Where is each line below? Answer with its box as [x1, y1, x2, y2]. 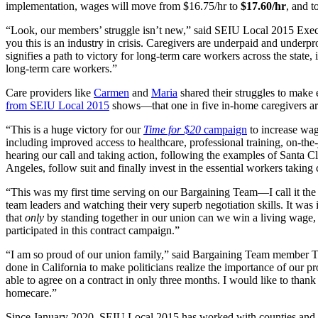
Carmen [94, 86, 129, 99]
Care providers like [6, 86, 94, 99]
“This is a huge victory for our [6, 123, 143, 136]
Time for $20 [143, 123, 201, 136]
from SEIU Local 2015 [6, 99, 109, 111]
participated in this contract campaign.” [6, 224, 180, 236]
